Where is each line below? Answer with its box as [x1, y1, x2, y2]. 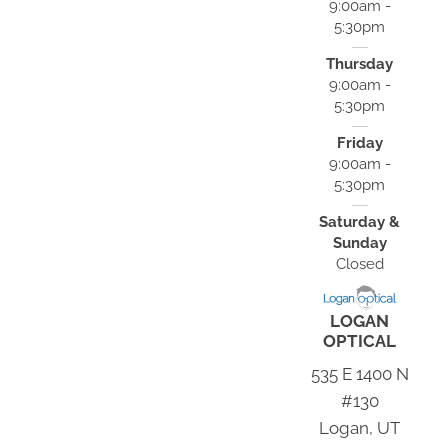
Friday [336, 133, 383, 152]
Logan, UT [319, 418, 401, 439]
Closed [335, 254, 384, 273]
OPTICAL [323, 331, 397, 352]
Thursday [326, 54, 394, 73]
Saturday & [319, 212, 401, 231]
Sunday [332, 233, 387, 252]
